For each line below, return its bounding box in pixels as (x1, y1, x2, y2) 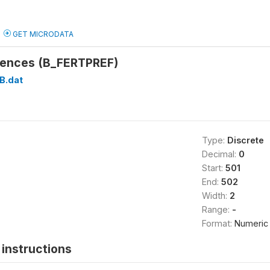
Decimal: (201, 149, 239, 159)
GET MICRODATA (11, 30, 74, 39)
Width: (201, 190, 230, 201)
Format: (201, 218, 234, 228)
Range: (201, 204, 232, 215)
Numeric (234, 218, 268, 228)
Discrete (227, 135, 264, 145)
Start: (201, 163, 225, 173)
